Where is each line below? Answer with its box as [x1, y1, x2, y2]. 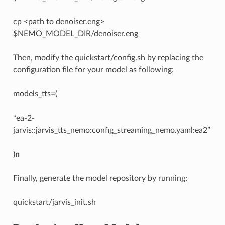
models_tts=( [13, 89, 57, 98]
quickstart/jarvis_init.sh [13, 198, 96, 206]
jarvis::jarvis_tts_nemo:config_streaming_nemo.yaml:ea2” [13, 126, 210, 134]
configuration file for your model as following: [13, 65, 174, 74]
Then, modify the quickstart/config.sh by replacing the [13, 53, 203, 62]
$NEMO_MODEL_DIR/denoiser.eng [13, 29, 138, 38]
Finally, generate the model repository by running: [13, 174, 187, 182]
